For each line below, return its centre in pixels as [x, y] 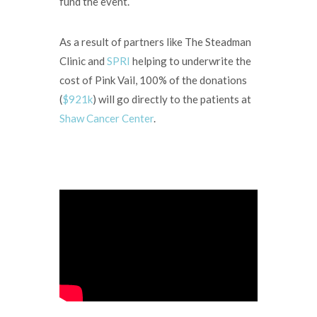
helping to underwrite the [191, 61]
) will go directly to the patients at [172, 99]
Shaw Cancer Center [106, 118]
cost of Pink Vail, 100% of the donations [153, 80]
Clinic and [83, 61]
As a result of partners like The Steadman [155, 42]
